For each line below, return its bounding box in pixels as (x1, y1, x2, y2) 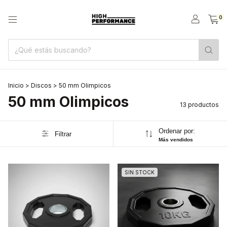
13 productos (180, 101, 219, 108)
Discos (31, 82, 52, 89)
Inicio (8, 82, 24, 89)
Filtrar (54, 130, 71, 138)
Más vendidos (158, 137, 193, 142)
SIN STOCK (125, 169, 155, 175)
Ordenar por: (158, 127, 195, 135)
